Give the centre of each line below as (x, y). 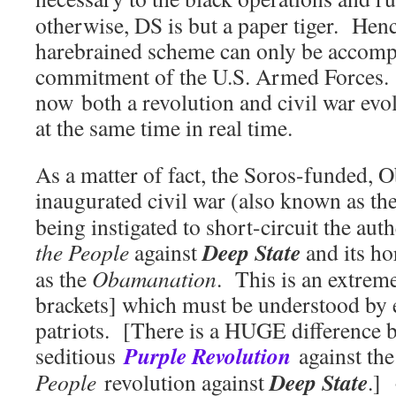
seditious (80, 356)
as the (64, 279)
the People (82, 252)
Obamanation (154, 279)
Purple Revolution (207, 356)
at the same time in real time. (164, 128)
